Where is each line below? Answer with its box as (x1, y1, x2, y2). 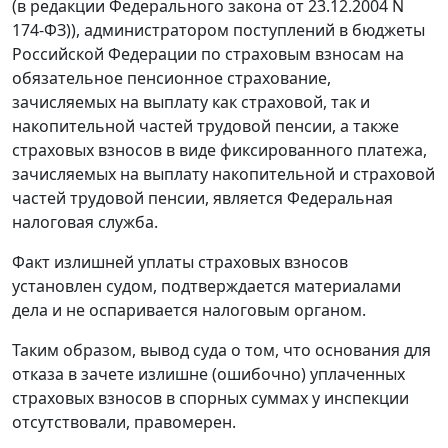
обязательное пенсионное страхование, (12, 67, 331, 90)
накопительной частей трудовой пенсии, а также (12, 115, 399, 138)
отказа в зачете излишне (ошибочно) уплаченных (12, 363, 405, 386)
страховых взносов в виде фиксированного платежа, (12, 139, 427, 162)
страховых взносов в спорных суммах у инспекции (12, 387, 409, 410)
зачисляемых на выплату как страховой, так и (12, 91, 370, 114)
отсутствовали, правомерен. (12, 411, 236, 434)
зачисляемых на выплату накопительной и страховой (12, 163, 435, 186)
